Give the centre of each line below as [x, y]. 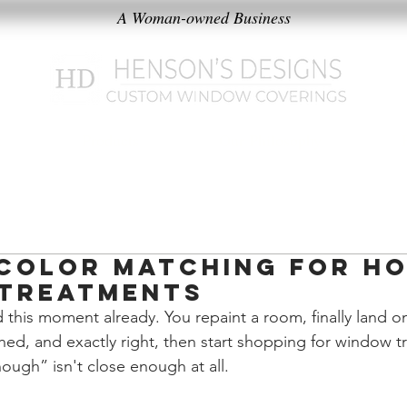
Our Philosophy [270, 140]
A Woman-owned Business [203, 17]
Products [110, 140]
